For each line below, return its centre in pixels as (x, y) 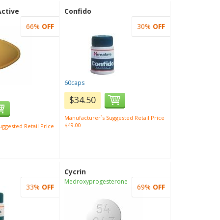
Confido (78, 11)
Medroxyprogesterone (96, 181)
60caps (75, 83)
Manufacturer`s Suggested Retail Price (115, 118)
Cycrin (75, 172)
